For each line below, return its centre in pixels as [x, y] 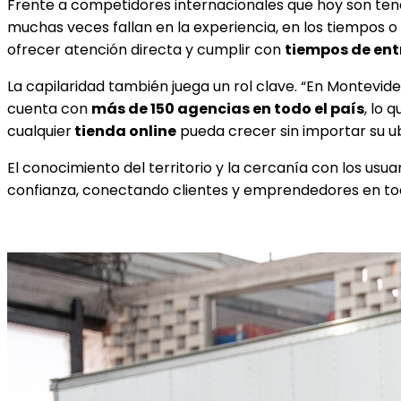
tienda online [124, 131]
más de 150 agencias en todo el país [228, 108]
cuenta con [49, 108]
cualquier [39, 131]
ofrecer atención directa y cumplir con [146, 49]
